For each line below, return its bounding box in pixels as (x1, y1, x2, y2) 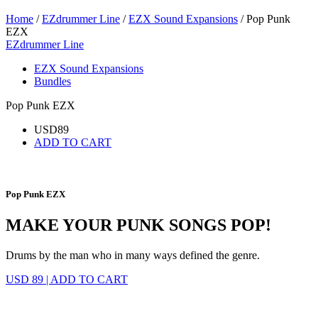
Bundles (34, 75, 71, 87)
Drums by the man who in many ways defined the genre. (6, 248, 260, 261)
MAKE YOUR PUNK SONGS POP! (6, 216, 271, 235)
